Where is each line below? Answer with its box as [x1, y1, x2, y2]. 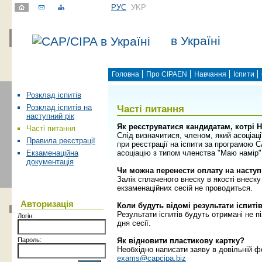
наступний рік [26, 112, 74, 121]
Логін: [18, 212, 34, 219]
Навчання [194, 70, 226, 78]
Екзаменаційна [26, 149, 78, 158]
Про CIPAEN [146, 70, 187, 78]
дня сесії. [117, 219, 151, 228]
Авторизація [20, 199, 74, 209]
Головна [112, 70, 139, 78]
